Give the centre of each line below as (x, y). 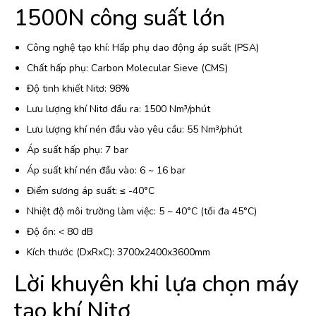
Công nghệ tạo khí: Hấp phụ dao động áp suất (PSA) (143, 48)
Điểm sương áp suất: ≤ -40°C (91, 191)
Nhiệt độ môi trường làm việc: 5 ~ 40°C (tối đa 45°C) (142, 212)
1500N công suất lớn (120, 18)
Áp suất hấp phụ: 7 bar (78, 150)
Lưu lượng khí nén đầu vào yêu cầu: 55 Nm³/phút (134, 130)
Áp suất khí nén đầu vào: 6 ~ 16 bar (106, 171)
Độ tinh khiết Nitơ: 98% (78, 89)
